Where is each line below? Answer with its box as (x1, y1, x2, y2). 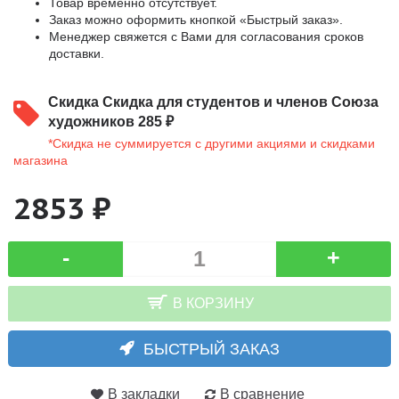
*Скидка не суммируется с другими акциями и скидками (48, 135, 375, 151)
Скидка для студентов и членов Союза (102, 94, 379, 110)
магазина (13, 152, 68, 167)
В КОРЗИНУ (172, 295, 254, 311)
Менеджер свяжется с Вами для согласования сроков (49, 28, 363, 44)
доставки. (49, 45, 104, 61)
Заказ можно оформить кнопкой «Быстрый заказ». (49, 12, 343, 27)
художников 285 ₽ (48, 113, 174, 129)
